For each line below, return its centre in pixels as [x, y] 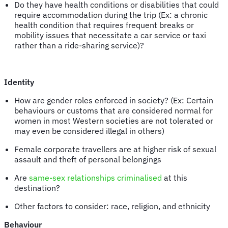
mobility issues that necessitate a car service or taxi [110, 35]
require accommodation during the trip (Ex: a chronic [111, 15]
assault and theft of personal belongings [89, 159]
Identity [20, 82]
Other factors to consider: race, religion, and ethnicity [113, 206]
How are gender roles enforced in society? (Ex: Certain [114, 100]
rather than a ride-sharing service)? [82, 45]
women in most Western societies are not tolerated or [114, 120]
